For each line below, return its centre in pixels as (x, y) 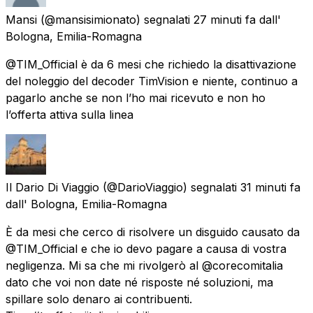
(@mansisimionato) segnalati (115, 19)
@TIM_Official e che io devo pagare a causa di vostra (146, 248)
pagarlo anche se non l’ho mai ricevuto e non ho (136, 97)
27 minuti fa (225, 19)
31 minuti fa (270, 187)
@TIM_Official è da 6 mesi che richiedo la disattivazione (151, 64)
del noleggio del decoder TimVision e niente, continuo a (152, 81)
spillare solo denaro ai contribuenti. (99, 299)
